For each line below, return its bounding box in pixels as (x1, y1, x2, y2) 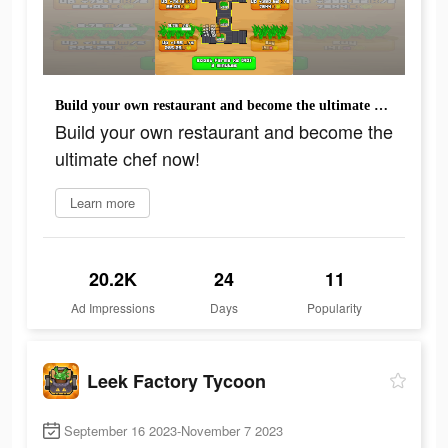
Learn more (70, 193, 135, 213)
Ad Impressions (71, 299, 156, 317)
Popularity (307, 299, 363, 317)
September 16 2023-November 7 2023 (64, 421, 283, 441)
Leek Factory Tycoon (87, 367, 266, 394)
